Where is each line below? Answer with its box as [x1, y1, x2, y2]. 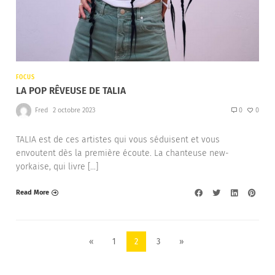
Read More [16, 188, 49, 196]
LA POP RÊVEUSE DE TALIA [16, 83, 126, 97]
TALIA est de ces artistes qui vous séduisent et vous [16, 134, 220, 145]
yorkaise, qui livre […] [16, 161, 98, 172]
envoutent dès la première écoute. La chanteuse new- [16, 147, 229, 158]
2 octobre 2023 [52, 106, 95, 115]
